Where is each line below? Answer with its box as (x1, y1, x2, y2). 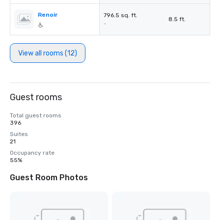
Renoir (38, 11, 57, 18)
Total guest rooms (10, 112, 61, 119)
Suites (10, 131, 28, 137)
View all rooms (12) (18, 49, 77, 57)
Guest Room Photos (10, 173, 88, 182)
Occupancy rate (10, 149, 55, 156)
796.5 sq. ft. (104, 12, 137, 19)
